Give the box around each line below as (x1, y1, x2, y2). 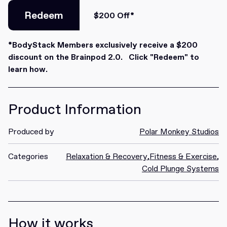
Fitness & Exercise (149, 150, 217, 162)
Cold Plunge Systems (142, 163, 219, 174)
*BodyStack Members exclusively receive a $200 (8, 39, 198, 50)
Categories (8, 150, 48, 162)
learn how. (8, 63, 48, 74)
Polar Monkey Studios (139, 126, 219, 137)
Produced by (8, 126, 54, 137)
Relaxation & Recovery (66, 150, 147, 162)
